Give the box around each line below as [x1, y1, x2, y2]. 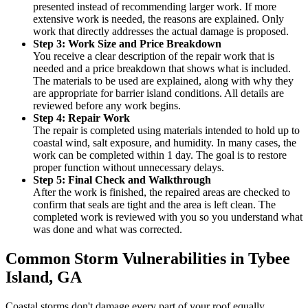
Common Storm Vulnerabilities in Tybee [5, 250, 290, 268]
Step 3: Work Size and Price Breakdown [33, 38, 221, 50]
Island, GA [5, 268, 82, 287]
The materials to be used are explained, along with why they [33, 75, 294, 87]
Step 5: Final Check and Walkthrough [33, 174, 211, 186]
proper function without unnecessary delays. [33, 162, 224, 174]
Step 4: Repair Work [33, 112, 130, 124]
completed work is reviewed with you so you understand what [33, 211, 302, 223]
